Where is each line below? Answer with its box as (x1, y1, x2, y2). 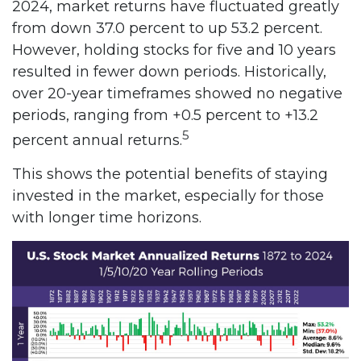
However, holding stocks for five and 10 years (12, 41, 336, 59)
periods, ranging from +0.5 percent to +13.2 (12, 106, 318, 124)
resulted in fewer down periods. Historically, (12, 63, 326, 81)
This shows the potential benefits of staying (12, 165, 328, 183)
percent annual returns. (12, 131, 182, 149)
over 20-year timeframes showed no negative (12, 85, 342, 102)
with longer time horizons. (12, 209, 201, 226)
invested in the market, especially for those (12, 187, 324, 205)
